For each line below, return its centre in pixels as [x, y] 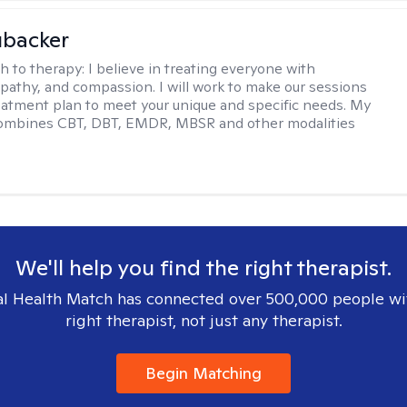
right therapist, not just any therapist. [203, 320]
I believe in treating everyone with [202, 69]
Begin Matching [203, 373]
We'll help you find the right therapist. [203, 268]
